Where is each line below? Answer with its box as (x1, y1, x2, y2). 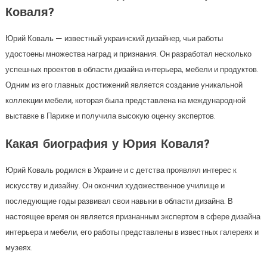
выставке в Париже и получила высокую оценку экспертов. (5, 110, 216, 122)
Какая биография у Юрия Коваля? (5, 139, 210, 151)
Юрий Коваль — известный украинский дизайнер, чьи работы (5, 33, 223, 44)
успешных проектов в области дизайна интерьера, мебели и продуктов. (5, 64, 259, 75)
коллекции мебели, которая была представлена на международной (5, 95, 246, 106)
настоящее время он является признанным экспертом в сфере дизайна (5, 211, 260, 222)
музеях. (5, 242, 33, 253)
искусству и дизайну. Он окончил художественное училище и (5, 180, 225, 191)
